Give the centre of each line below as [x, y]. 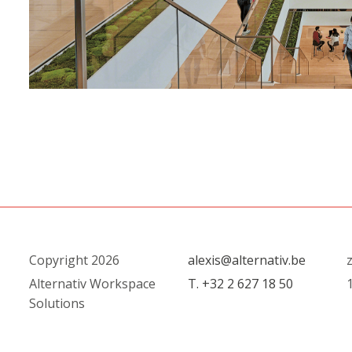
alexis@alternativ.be [246, 260]
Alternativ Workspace [93, 284]
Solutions [57, 303]
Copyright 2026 [75, 260]
